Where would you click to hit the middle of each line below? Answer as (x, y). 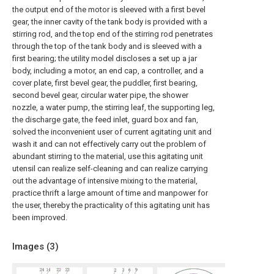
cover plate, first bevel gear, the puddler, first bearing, (105, 83)
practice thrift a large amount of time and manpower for (110, 193)
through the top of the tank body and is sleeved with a (107, 46)
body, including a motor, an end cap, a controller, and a (108, 71)
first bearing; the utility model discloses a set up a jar (105, 58)
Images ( (31, 246)
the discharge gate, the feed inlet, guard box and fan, (105, 120)
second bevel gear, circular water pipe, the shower (100, 95)
